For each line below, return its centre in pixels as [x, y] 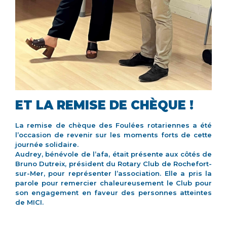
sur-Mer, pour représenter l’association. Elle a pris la [113, 174]
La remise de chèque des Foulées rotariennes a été [113, 125]
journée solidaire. [47, 145]
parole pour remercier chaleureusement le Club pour [113, 183]
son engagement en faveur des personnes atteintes [113, 193]
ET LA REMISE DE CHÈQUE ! [104, 105]
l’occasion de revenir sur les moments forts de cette [113, 135]
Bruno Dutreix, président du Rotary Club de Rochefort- [113, 164]
